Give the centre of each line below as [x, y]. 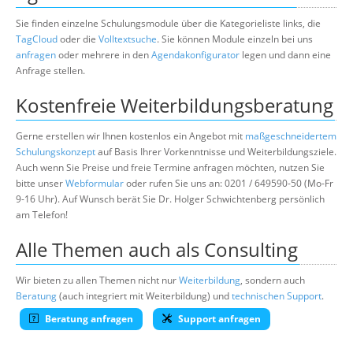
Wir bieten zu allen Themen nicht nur [97, 280]
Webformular [95, 183]
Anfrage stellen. [50, 70]
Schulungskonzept [56, 151]
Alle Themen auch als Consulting [157, 249]
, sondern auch [273, 280]
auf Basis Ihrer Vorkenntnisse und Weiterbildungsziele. [216, 151]
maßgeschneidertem [291, 136]
